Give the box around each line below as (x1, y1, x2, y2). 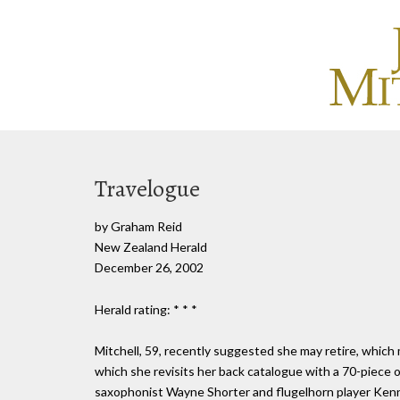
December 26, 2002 (95, 260, 204, 275)
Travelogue (95, 173, 200, 204)
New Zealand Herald (95, 239, 207, 254)
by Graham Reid (95, 219, 182, 234)
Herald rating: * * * (95, 301, 197, 317)
